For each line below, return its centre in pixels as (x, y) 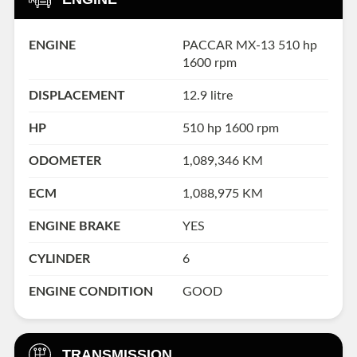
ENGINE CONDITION (91, 292)
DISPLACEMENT (77, 96)
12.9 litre (207, 96)
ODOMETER (65, 161)
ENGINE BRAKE (75, 227)
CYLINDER (59, 259)
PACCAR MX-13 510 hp (249, 46)
